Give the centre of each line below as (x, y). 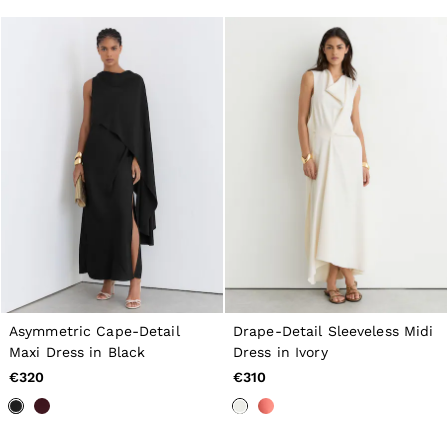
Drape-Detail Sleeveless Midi (333, 330)
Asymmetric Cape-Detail (94, 330)
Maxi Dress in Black (77, 351)
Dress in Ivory (280, 351)
